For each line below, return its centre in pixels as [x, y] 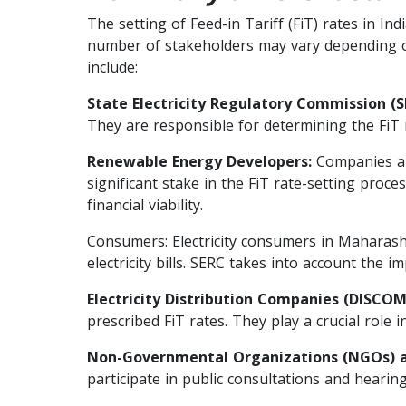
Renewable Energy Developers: [199, 161]
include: [112, 67]
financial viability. [145, 204]
